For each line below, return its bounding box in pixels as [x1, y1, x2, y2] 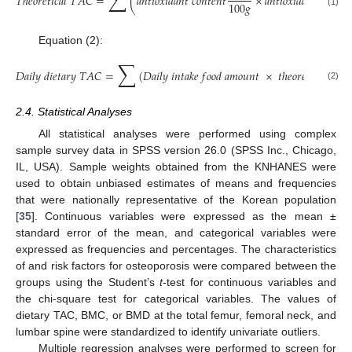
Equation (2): [38, 33, 103, 46]
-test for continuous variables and [163, 276, 336, 289]
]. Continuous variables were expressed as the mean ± [31, 210, 336, 223]
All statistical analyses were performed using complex [38, 127, 336, 141]
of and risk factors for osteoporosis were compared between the [16, 259, 336, 273]
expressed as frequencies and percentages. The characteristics [16, 243, 336, 256]
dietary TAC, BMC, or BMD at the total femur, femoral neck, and [16, 309, 336, 322]
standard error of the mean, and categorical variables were [16, 226, 336, 240]
